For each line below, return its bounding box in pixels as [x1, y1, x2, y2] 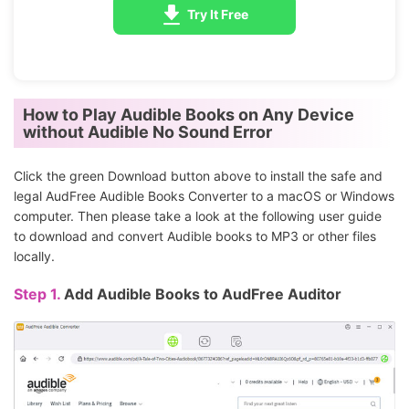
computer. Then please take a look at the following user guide [14, 208, 382, 225]
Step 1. [14, 285, 64, 304]
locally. [14, 248, 55, 265]
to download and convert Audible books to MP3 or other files [14, 228, 376, 245]
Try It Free [187, 6, 248, 23]
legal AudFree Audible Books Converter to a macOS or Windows [14, 188, 394, 204]
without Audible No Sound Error [23, 122, 272, 142]
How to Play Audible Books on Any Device [23, 105, 354, 125]
